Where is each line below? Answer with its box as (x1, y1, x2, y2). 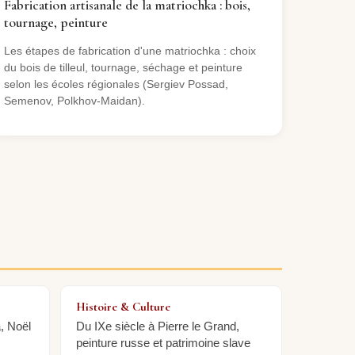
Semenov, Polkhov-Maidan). (3, 94, 145, 108)
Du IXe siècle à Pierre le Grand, (75, 319, 239, 333)
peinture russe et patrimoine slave (75, 335, 250, 349)
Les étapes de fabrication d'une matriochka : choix (3, 44, 256, 58)
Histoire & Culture (75, 299, 170, 314)
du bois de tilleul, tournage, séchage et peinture (3, 61, 242, 74)
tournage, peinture (3, 14, 108, 32)
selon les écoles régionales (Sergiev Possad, (3, 78, 228, 91)
